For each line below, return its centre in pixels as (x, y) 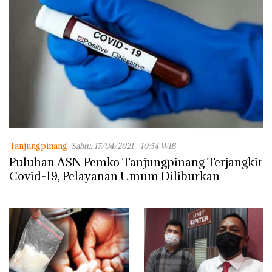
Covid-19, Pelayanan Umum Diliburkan (114, 176)
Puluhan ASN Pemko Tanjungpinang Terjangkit (136, 162)
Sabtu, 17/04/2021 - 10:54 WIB (123, 146)
